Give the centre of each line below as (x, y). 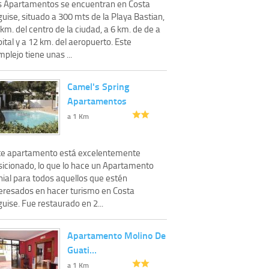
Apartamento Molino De (116, 235)
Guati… (82, 249)
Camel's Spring (98, 86)
